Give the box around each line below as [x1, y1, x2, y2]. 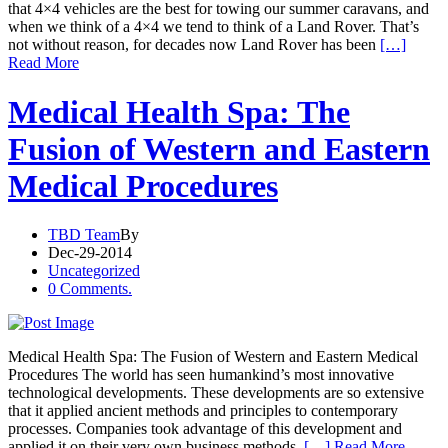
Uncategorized [48, 262, 140, 280]
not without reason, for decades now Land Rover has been [8, 36, 380, 54]
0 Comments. [48, 280, 132, 298]
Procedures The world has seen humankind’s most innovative [8, 366, 394, 384]
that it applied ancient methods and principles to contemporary [8, 402, 398, 420]
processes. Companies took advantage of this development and [8, 420, 402, 438]
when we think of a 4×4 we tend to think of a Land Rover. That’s [8, 18, 419, 36]
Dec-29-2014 [48, 244, 132, 262]
